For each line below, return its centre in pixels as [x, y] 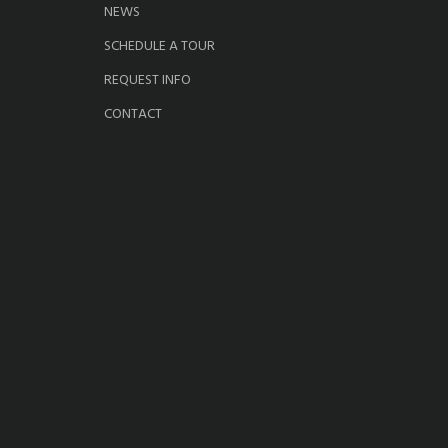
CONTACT [133, 115]
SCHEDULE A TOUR [160, 47]
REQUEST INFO [148, 81]
